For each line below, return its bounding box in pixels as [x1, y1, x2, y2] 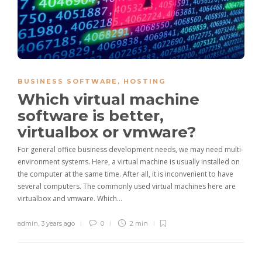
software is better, [18, 106, 164, 125]
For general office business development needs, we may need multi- [18, 144, 243, 154]
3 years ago [41, 219, 75, 227]
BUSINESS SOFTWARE [18, 77, 118, 85]
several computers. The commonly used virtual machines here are [18, 181, 236, 191]
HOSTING [123, 77, 166, 85]
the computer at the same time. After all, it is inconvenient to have [18, 168, 233, 179]
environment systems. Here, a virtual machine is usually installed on [18, 156, 240, 167]
